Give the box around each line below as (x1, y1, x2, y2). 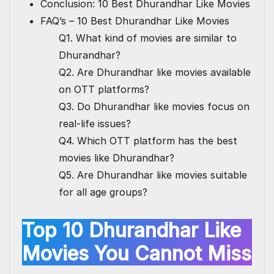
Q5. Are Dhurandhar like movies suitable (59, 169, 247, 182)
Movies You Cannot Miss (22, 242, 251, 266)
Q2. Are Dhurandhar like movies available (59, 66, 251, 79)
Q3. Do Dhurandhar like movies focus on (59, 100, 250, 113)
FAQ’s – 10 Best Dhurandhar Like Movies (40, 15, 229, 28)
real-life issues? (59, 117, 131, 130)
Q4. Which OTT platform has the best (59, 135, 237, 147)
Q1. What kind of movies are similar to (59, 32, 237, 45)
